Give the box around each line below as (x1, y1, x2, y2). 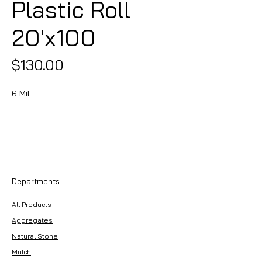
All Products (12, 200, 51, 209)
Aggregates (12, 216, 53, 225)
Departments (12, 177, 60, 186)
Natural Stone (12, 232, 58, 240)
